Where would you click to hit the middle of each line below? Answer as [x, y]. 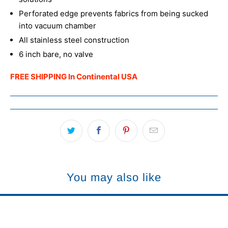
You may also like [114, 177]
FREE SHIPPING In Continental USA [74, 76]
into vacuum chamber [58, 25]
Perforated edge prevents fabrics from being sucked [113, 13]
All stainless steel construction [74, 40]
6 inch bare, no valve [56, 54]
